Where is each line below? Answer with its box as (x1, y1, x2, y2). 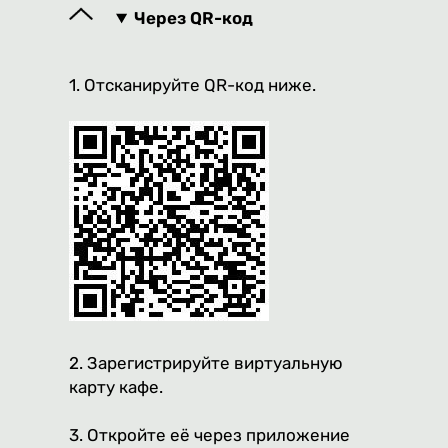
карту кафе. (69, 377, 163, 398)
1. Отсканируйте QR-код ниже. (69, 75, 316, 96)
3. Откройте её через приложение (69, 425, 350, 446)
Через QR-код (134, 8, 254, 29)
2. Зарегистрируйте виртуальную (69, 353, 343, 374)
